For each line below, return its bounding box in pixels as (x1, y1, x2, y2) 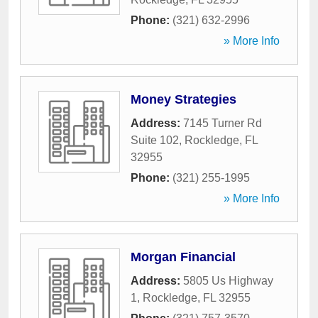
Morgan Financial (131, 250, 236, 264)
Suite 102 (131, 134, 179, 146)
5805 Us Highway (183, 275, 273, 287)
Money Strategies (131, 92, 236, 106)
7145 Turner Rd (183, 117, 262, 129)
